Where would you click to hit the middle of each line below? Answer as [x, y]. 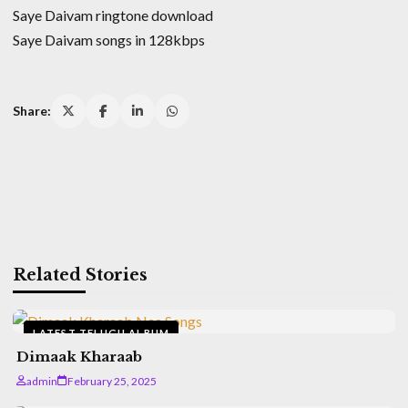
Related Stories [80, 275]
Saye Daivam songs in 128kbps [109, 39]
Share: [32, 111]
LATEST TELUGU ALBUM [101, 332]
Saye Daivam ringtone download [113, 15]
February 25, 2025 [112, 381]
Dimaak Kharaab [79, 356]
